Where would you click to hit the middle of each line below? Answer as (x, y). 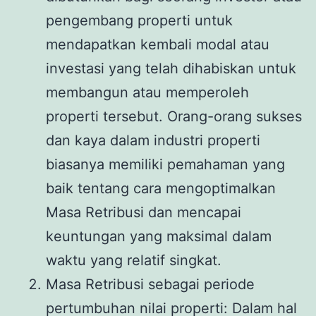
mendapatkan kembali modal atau (158, 44)
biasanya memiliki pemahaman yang (165, 164)
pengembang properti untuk (139, 20)
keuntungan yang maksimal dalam (159, 236)
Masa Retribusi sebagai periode (150, 284)
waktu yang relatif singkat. (134, 260)
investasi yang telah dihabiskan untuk (171, 68)
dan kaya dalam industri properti (153, 140)
